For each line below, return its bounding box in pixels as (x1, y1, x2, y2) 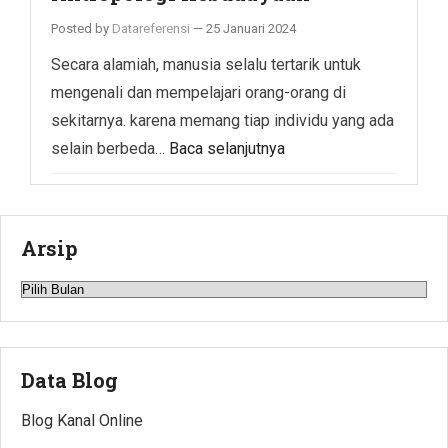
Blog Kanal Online (21, 410, 143, 430)
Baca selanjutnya (169, 138, 285, 158)
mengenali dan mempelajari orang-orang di (51, 82, 346, 102)
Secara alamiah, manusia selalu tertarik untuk (51, 54, 361, 74)
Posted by (51, 20, 112, 36)
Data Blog (21, 366, 118, 393)
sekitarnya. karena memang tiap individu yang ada (51, 110, 394, 130)
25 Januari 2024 (206, 20, 296, 36)
